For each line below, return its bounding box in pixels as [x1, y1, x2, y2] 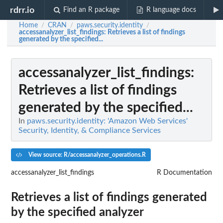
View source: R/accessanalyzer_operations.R [26, 151, 146, 158]
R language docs [146, 6, 196, 13]
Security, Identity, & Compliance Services [18, 126, 161, 134]
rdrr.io [10, 5, 35, 14]
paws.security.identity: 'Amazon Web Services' [27, 117, 188, 125]
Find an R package [63, 6, 120, 13]
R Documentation [157, 169, 212, 176]
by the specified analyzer [11, 206, 144, 219]
